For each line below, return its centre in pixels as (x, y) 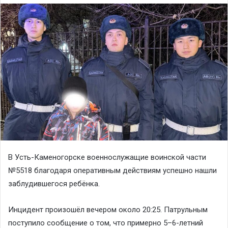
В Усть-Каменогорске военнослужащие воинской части (107, 157)
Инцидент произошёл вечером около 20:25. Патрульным (108, 209)
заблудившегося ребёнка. (54, 183)
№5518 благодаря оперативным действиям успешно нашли (112, 170)
